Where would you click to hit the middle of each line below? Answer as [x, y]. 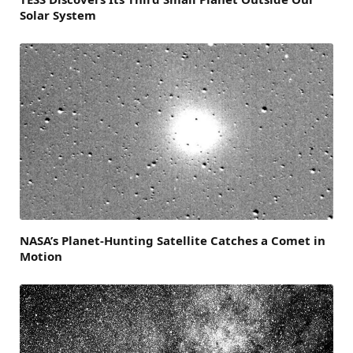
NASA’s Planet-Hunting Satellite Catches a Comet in [173, 240]
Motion [41, 256]
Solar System [58, 15]
